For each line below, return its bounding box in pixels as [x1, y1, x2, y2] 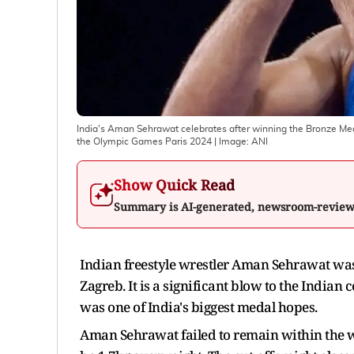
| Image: [212, 136, 251, 146]
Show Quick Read [114, 175, 235, 194]
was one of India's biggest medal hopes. [80, 297, 318, 316]
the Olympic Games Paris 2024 [77, 136, 212, 146]
